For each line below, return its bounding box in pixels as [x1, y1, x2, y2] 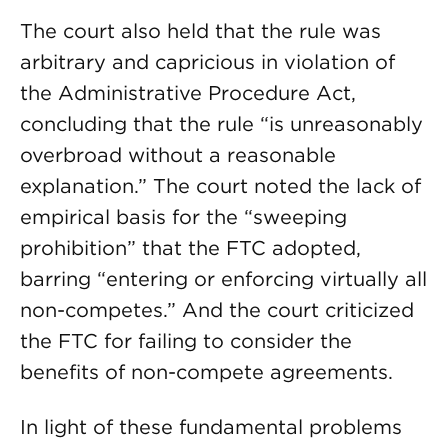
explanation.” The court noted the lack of [20, 174, 421, 198]
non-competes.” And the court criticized [20, 298, 414, 322]
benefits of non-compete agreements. [20, 360, 393, 384]
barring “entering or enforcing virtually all [20, 267, 427, 291]
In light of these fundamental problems [20, 415, 402, 439]
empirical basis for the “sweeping [20, 205, 347, 229]
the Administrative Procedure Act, [20, 81, 356, 105]
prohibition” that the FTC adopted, [20, 236, 361, 260]
